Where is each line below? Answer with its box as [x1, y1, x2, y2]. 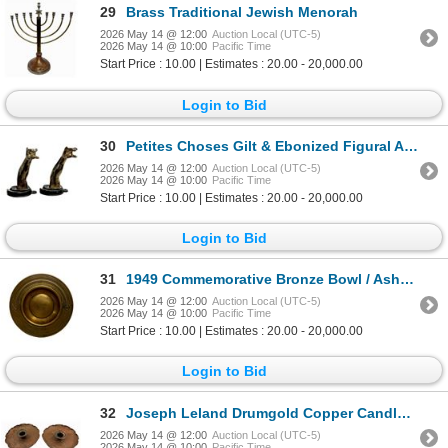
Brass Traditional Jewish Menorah [126, 4, 358, 21]
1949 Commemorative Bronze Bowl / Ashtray [126, 271, 400, 288]
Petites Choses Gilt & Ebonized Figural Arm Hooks [126, 137, 404, 154]
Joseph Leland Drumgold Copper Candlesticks [126, 404, 397, 421]
